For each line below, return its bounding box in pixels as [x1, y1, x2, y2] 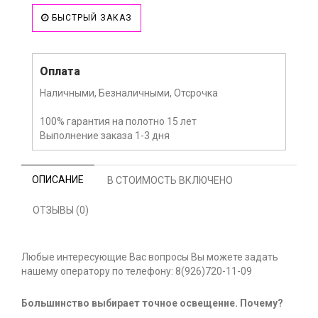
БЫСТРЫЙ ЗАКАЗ [49, 13, 132, 23]
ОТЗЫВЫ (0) [33, 204, 89, 216]
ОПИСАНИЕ [32, 174, 84, 186]
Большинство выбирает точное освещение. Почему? [21, 297, 283, 309]
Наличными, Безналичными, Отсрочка [40, 87, 218, 99]
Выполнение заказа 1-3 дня [40, 130, 170, 142]
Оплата [40, 65, 80, 79]
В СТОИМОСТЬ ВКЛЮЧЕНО [107, 175, 233, 187]
